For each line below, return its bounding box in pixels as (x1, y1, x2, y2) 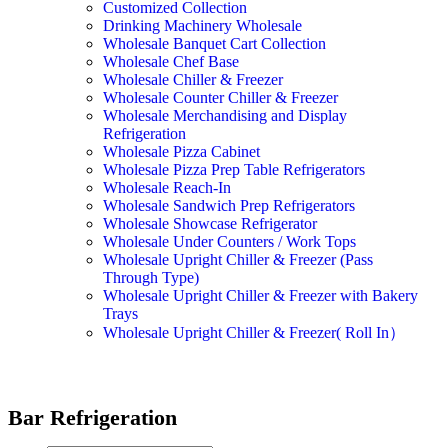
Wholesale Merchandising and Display (103, 107, 347, 125)
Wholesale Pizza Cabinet (103, 143, 260, 161)
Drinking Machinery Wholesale (103, 17, 302, 35)
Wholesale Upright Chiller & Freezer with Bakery (103, 287, 418, 305)
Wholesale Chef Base (103, 53, 239, 71)
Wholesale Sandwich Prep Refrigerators (103, 197, 355, 215)
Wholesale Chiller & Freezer (103, 71, 283, 89)
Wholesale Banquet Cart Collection (103, 35, 326, 53)
